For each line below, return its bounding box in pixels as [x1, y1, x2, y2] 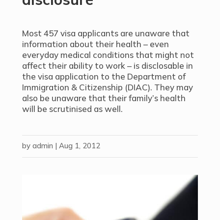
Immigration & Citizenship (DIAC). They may [22, 82, 193, 92]
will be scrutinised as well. [22, 104, 123, 114]
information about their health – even [22, 39, 169, 49]
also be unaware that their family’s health [22, 93, 186, 103]
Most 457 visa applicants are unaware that [22, 28, 190, 38]
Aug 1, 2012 [58, 141, 100, 150]
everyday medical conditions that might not [22, 50, 194, 60]
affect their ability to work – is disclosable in [22, 60, 193, 71]
